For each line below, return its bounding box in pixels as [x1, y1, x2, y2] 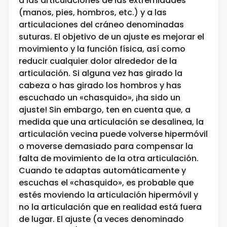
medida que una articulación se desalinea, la [19, 116, 204, 128]
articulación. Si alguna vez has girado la [19, 67, 182, 79]
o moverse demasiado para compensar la [19, 140, 193, 152]
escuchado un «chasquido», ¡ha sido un [19, 91, 180, 103]
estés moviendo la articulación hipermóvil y [19, 188, 198, 201]
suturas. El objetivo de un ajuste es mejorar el [19, 30, 204, 43]
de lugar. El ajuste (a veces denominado [19, 213, 184, 225]
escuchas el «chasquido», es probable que [19, 176, 194, 188]
